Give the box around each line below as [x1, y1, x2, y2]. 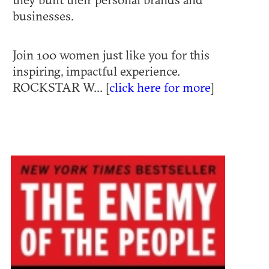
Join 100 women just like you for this [13, 46, 210, 62]
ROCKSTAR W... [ [13, 79, 109, 95]
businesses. [13, 7, 79, 23]
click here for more [109, 79, 210, 95]
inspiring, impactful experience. [13, 62, 180, 79]
